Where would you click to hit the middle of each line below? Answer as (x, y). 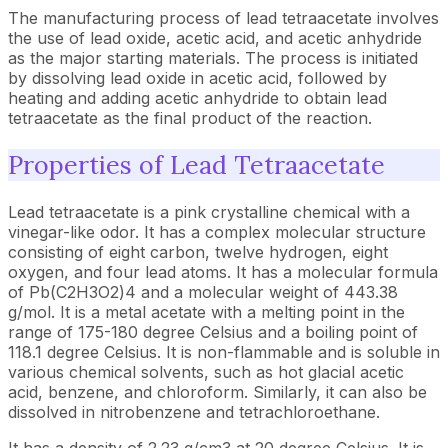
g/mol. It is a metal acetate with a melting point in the (206, 311)
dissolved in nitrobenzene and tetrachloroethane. (194, 411)
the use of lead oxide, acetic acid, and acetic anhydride (215, 38)
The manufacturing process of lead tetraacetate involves (223, 18)
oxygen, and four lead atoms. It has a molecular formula (223, 271)
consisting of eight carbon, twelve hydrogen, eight (198, 251)
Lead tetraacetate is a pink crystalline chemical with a (209, 211)
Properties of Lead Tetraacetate (196, 164)
